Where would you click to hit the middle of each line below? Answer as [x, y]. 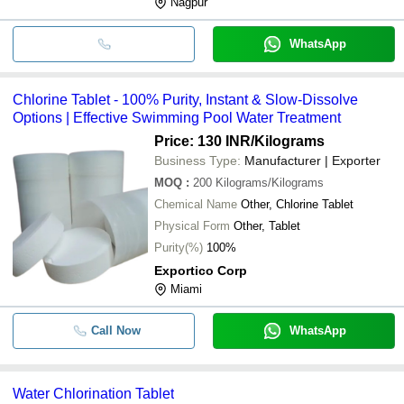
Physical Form [192, 225]
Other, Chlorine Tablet [297, 204]
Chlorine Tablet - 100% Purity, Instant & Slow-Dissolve [185, 99]
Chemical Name [196, 204]
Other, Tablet [267, 225]
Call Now [115, 330]
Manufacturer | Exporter [312, 160]
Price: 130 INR [202, 141]
